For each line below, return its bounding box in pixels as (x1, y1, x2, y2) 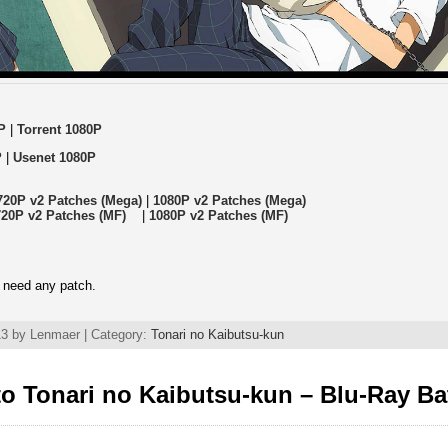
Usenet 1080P (12, 149, 96, 165)
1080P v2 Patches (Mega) (152, 192, 306, 208)
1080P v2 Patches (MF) (148, 207, 288, 223)
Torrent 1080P (16, 122, 102, 138)
